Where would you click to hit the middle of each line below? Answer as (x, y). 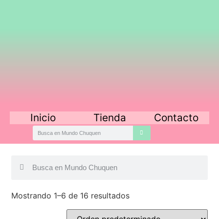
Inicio (43, 118)
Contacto (176, 118)
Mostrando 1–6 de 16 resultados (71, 195)
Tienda (109, 118)
